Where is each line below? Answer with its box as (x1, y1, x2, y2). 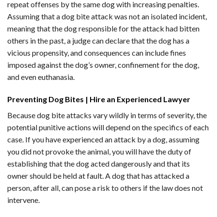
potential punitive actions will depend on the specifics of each (7, 122, 209, 132)
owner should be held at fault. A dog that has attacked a (7, 170, 189, 180)
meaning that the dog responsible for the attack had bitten (7, 24, 200, 33)
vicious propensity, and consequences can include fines (7, 48, 186, 58)
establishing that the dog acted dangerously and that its (7, 158, 190, 168)
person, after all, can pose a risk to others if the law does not (7, 183, 203, 192)
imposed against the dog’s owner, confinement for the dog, (7, 60, 199, 70)
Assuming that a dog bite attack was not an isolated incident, (7, 12, 207, 21)
